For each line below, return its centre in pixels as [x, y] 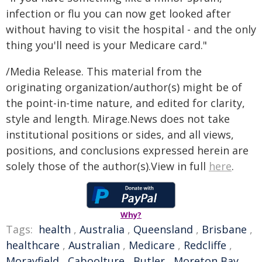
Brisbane [224, 229]
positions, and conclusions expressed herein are [127, 150]
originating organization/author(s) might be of [124, 87]
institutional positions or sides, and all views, [120, 135]
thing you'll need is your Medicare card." [106, 45]
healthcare [33, 245]
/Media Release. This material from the [104, 71]
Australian [94, 245]
